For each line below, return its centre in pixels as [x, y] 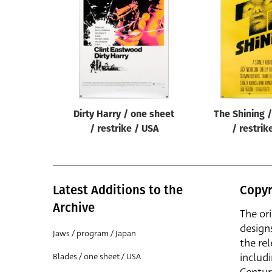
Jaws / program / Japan [94, 233]
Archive [74, 208]
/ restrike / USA [124, 129]
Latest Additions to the [118, 190]
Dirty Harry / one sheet [124, 115]
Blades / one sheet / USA [97, 257]
